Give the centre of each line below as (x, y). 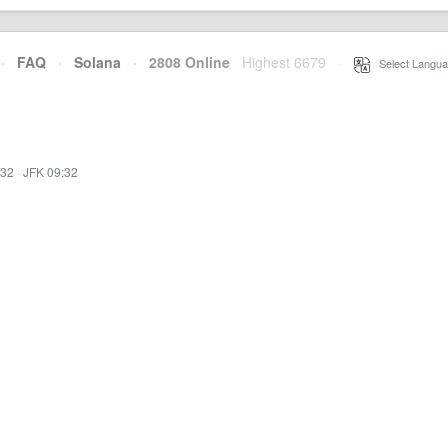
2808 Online (183, 62)
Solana (97, 62)
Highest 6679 (284, 62)
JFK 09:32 (50, 171)
